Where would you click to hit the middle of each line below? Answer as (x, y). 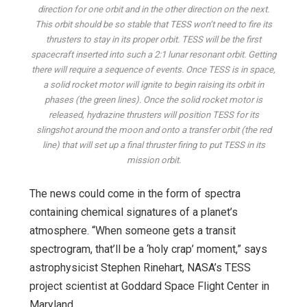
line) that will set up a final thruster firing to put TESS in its (153, 145)
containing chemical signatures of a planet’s (134, 212)
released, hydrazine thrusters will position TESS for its (153, 115)
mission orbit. (153, 160)
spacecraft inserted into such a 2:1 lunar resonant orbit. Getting (153, 55)
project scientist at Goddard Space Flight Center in (149, 286)
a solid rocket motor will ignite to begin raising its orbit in (153, 85)
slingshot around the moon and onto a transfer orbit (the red (153, 130)
